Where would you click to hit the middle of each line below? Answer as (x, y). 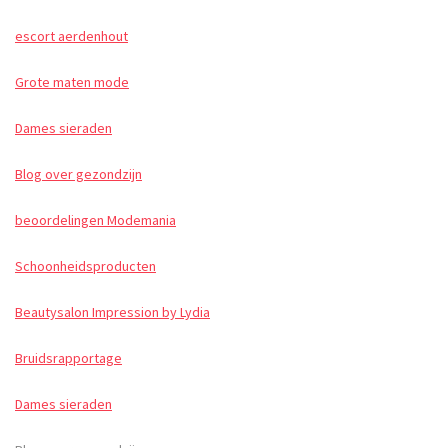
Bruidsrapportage (68, 358)
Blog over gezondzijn (78, 174)
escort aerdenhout (71, 36)
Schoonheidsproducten (85, 266)
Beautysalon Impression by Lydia (112, 312)
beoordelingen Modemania (95, 220)
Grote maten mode (72, 82)
